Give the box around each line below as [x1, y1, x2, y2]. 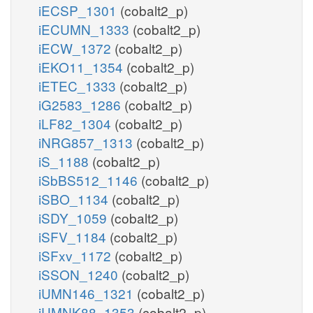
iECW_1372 [38, 38, 115, 57]
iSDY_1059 [38, 208, 110, 227]
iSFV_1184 [38, 226, 110, 246]
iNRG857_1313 [38, 132, 136, 152]
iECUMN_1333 [38, 19, 133, 38]
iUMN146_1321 [38, 283, 137, 303]
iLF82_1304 [38, 113, 115, 133]
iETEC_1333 [38, 75, 119, 95]
